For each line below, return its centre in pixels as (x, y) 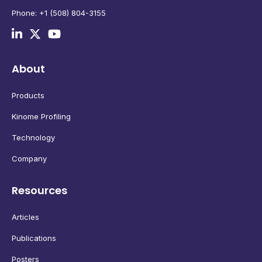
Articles (25, 217)
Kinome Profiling (41, 117)
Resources (39, 191)
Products (28, 96)
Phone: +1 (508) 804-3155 (59, 13)
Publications (34, 238)
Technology (33, 138)
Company (29, 159)
